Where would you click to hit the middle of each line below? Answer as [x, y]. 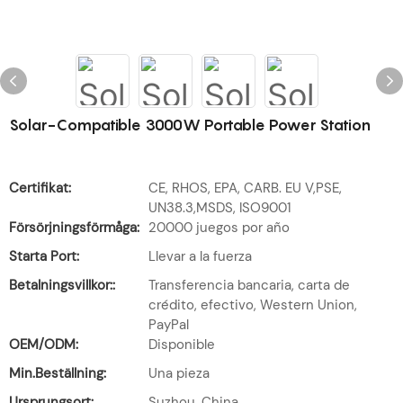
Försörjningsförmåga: [74, 228]
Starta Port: [44, 256]
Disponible [182, 345]
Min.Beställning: [58, 373]
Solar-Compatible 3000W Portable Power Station [190, 125]
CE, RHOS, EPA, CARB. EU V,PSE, [245, 188]
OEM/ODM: [44, 345]
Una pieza [179, 373]
